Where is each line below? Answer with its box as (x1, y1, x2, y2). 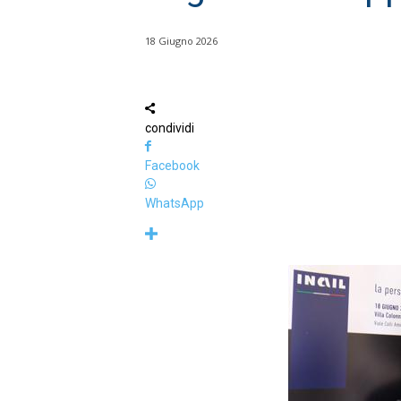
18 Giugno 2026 (145, 33, 218, 47)
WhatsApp (145, 195, 204, 210)
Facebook (145, 158, 200, 173)
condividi (145, 120, 194, 135)
